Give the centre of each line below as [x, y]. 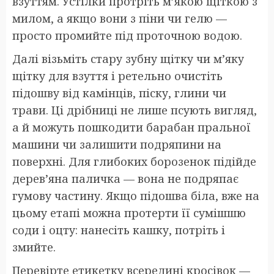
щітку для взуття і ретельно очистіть [117, 76]
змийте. [34, 247]
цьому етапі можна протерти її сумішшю [129, 213]
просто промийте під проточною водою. [127, 35]
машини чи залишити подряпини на [117, 144]
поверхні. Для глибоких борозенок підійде [134, 161]
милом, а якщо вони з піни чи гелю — [120, 18]
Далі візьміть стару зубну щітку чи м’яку [128, 58]
